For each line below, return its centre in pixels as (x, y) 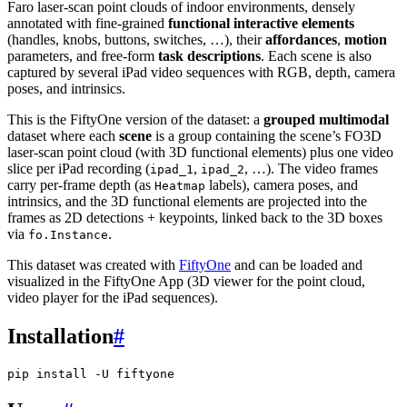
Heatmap (180, 186)
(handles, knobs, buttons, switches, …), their (136, 40)
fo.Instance (68, 235)
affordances (301, 40)
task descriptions (209, 56)
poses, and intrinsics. (66, 89)
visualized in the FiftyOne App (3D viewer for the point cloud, (186, 282)
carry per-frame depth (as (81, 185)
